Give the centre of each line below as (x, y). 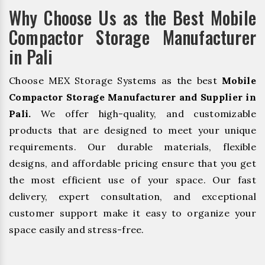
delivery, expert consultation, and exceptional (132, 197)
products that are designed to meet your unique (132, 130)
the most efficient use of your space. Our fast (132, 180)
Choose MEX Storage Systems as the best (116, 81)
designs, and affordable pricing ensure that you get (132, 164)
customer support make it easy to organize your (132, 213)
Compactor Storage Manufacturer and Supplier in (132, 97)
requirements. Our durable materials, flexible (132, 147)
